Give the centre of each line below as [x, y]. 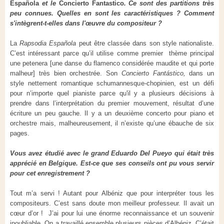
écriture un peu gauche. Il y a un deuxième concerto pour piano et [112, 113]
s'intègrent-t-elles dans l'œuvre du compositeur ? [87, 23]
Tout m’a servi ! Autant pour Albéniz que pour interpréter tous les [112, 193]
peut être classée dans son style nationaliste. [146, 43]
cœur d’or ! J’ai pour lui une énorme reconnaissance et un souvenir [112, 213]
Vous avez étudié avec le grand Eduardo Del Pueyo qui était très [112, 153]
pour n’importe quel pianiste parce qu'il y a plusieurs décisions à [112, 93]
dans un [199, 73]
